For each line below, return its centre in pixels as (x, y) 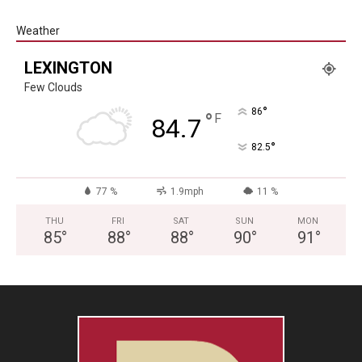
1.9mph (187, 192)
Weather (38, 31)
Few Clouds (53, 88)
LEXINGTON (68, 68)
